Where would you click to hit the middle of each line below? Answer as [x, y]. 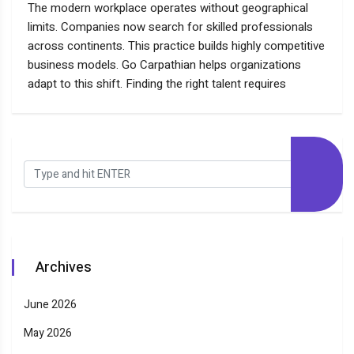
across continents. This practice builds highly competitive [176, 46]
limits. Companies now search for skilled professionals [170, 27]
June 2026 [50, 305]
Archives [64, 268]
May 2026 [48, 333]
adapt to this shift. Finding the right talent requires [157, 84]
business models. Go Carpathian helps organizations [164, 65]
